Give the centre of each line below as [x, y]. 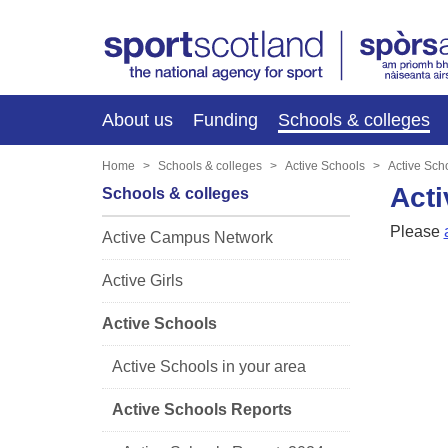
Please [416, 231]
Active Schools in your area [209, 366]
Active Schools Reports [202, 409]
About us [137, 119]
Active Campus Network [187, 237]
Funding [225, 119]
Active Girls [142, 280]
